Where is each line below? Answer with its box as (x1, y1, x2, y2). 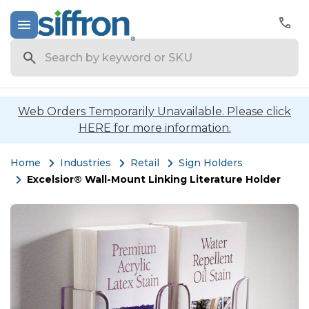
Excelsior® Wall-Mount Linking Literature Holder (27, 173, 281, 186)
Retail (130, 157, 159, 169)
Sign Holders (179, 157, 243, 169)
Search (10, 40, 49, 53)
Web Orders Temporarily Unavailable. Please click (18, 105, 291, 118)
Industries (60, 157, 111, 169)
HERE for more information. (78, 121, 231, 134)
